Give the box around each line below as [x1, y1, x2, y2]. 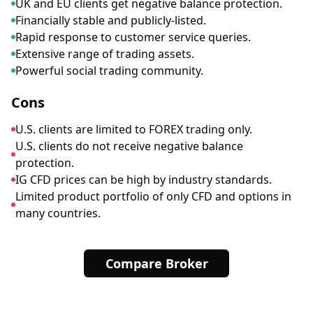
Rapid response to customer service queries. [15, 29, 251, 45]
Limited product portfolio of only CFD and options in [15, 189, 291, 204]
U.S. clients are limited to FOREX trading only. [15, 122, 252, 137]
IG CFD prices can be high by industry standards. [15, 172, 272, 187]
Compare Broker [105, 255, 208, 272]
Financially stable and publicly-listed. [15, 13, 206, 28]
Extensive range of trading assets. [15, 46, 194, 61]
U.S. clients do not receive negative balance [15, 138, 243, 154]
